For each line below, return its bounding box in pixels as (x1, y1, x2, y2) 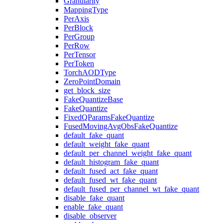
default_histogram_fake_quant (64, 158, 159, 166)
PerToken (64, 59, 94, 68)
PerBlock (64, 23, 93, 32)
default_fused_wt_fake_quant (64, 176, 157, 184)
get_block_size (64, 86, 111, 95)
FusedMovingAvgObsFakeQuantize (64, 122, 178, 130)
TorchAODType (64, 68, 116, 77)
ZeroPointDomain (64, 77, 120, 86)
